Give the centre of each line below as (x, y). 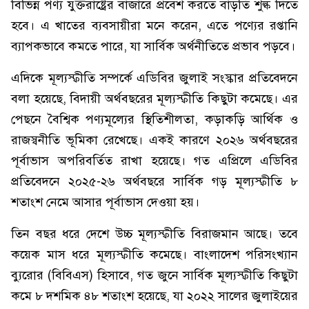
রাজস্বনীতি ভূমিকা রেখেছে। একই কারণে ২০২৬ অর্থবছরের (154, 140)
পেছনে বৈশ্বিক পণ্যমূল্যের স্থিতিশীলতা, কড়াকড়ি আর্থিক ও (154, 119)
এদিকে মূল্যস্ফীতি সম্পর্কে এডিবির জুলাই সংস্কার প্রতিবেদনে (154, 78)
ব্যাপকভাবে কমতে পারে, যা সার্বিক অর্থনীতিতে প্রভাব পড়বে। (153, 46)
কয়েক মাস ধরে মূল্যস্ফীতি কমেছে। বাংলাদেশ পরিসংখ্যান (154, 255)
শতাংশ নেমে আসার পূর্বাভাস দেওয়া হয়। (105, 202)
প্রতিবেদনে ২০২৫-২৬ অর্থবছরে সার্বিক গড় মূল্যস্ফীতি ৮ (154, 181)
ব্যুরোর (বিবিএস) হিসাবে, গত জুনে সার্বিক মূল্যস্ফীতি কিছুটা (154, 275)
